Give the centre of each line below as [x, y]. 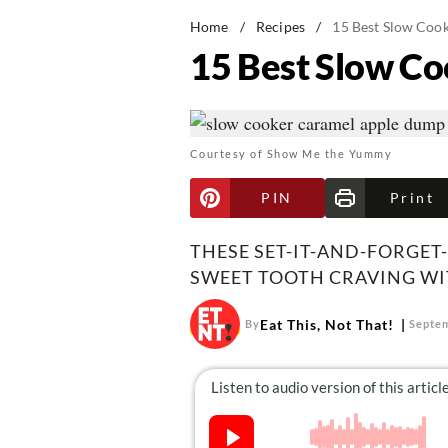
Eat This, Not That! [326, 324]
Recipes [280, 26]
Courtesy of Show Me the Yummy [290, 154]
